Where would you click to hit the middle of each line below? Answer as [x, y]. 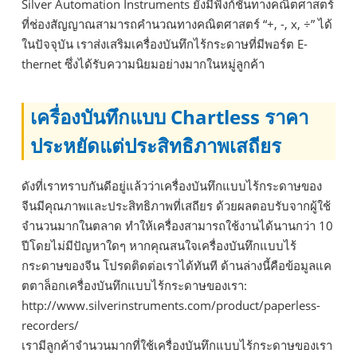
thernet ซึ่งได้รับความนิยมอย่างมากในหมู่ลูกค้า [143, 63]
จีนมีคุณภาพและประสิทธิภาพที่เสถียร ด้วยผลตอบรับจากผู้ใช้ [176, 205]
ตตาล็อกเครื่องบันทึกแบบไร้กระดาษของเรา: [134, 285]
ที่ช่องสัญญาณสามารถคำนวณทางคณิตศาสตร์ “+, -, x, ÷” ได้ [177, 24]
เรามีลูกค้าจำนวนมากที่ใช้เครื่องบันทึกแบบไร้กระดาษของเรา [177, 345]
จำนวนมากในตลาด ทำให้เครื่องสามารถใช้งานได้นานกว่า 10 [177, 225]
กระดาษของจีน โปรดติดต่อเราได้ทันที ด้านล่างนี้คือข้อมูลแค [177, 265]
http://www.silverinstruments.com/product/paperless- [171, 305]
